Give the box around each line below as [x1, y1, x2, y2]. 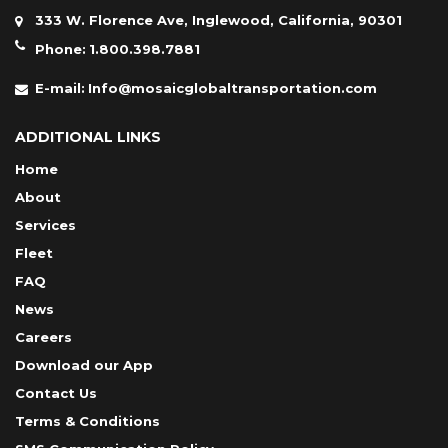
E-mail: [35, 79, 85, 96]
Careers [15, 328, 72, 345]
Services [15, 216, 76, 233]
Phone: [35, 40, 86, 57]
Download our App [15, 356, 153, 373]
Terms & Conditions [15, 412, 160, 429]
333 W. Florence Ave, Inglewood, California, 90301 [35, 11, 402, 28]
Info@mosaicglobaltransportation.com [88, 79, 377, 96]
